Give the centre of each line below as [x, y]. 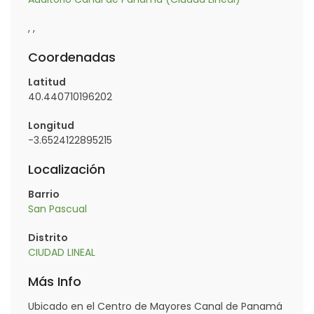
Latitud [47, 82]
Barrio [44, 194]
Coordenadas [72, 57]
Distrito [48, 238]
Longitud [51, 125]
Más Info [55, 281]
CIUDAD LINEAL [62, 252]
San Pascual [57, 209]
